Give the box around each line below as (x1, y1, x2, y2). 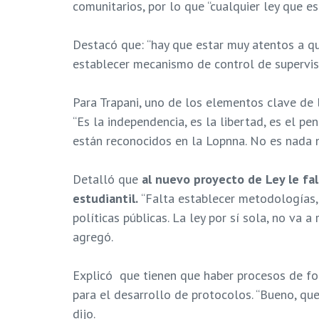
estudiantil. (73, 189, 138, 206)
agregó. (73, 228, 116, 245)
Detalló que (73, 170, 142, 187)
